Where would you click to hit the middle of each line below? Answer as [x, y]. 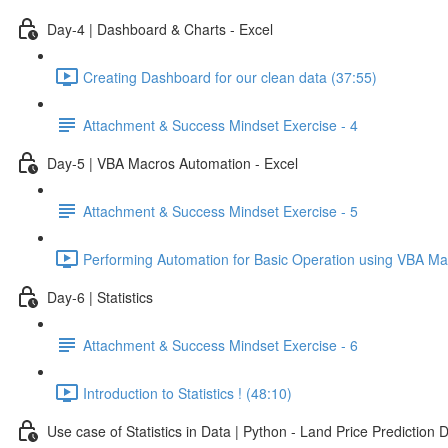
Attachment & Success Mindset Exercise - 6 [220, 344]
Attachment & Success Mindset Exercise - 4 [220, 124]
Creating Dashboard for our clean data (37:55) [230, 76]
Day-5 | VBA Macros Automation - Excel [172, 162]
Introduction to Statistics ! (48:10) [187, 392]
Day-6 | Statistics [100, 296]
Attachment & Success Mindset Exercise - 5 [220, 210]
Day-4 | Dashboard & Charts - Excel [160, 28]
